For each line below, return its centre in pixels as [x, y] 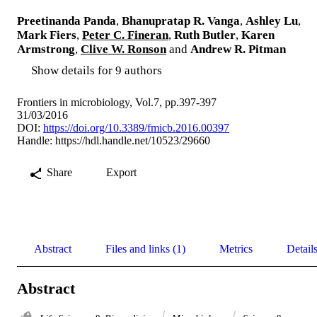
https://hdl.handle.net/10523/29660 [133, 140]
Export [121, 172]
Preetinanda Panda [67, 21]
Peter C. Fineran [125, 35]
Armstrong [46, 49]
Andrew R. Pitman [238, 49]
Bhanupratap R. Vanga [181, 21]
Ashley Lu [272, 21]
